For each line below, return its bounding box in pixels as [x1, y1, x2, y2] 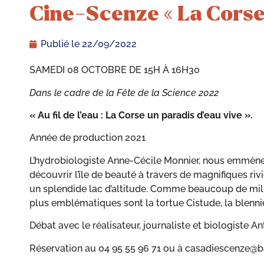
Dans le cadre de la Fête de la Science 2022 [29, 87, 219, 98]
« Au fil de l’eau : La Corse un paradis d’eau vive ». [29, 110, 253, 121]
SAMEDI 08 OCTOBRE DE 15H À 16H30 [29, 64, 200, 76]
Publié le [41, 38, 82, 50]
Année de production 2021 [29, 132, 146, 144]
